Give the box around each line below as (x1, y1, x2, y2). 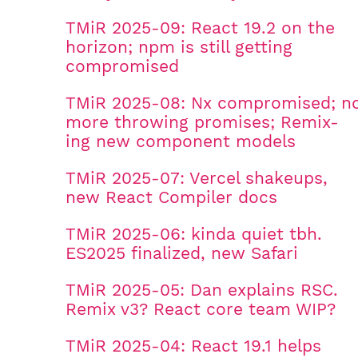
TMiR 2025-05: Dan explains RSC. (66, 280, 338, 300)
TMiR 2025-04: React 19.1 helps (66, 336, 321, 356)
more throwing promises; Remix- (66, 112, 339, 132)
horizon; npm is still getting (66, 37, 292, 57)
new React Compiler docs (66, 187, 277, 207)
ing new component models (66, 131, 296, 151)
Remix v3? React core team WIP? (66, 299, 336, 319)
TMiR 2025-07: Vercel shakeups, (66, 168, 328, 188)
